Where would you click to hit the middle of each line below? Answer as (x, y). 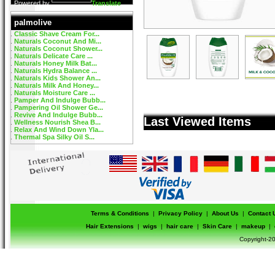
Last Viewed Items (197, 122)
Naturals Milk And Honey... (56, 85)
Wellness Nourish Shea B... (57, 122)
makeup (253, 226)
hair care (180, 226)
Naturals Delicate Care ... (53, 56)
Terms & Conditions (120, 213)
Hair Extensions (110, 226)
